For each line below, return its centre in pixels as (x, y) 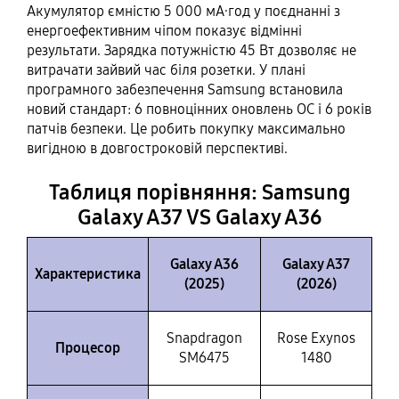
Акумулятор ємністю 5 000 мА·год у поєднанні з (183, 11)
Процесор (88, 347)
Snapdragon (204, 338)
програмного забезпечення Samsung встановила (185, 89)
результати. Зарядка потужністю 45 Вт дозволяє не (191, 50)
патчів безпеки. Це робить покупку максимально (186, 128)
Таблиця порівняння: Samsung (199, 192)
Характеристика (88, 273)
